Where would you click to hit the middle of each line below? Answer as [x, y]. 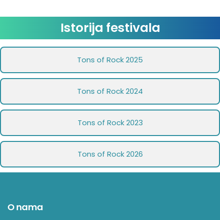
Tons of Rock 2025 [110, 59]
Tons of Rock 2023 [110, 122]
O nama [25, 207]
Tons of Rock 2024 [110, 91]
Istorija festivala [110, 27]
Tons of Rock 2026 [110, 154]
